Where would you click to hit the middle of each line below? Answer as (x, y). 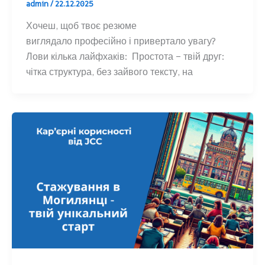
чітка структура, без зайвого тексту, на (109, 72)
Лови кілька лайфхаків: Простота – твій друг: (125, 56)
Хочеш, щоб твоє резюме (81, 26)
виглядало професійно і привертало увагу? (121, 41)
